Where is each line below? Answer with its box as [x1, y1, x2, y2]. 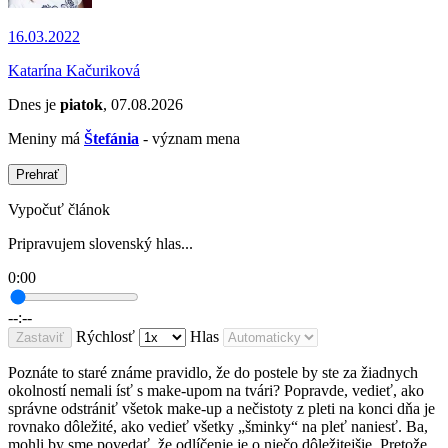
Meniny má [8, 130, 84, 148]
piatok [60, 96, 103, 114]
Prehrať [16, 167, 59, 183]
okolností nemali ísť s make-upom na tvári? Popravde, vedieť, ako [8, 382, 424, 400]
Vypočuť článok [8, 201, 110, 219]
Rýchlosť [76, 328, 135, 346]
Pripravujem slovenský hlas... [8, 235, 193, 253]
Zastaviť [16, 330, 64, 346]
